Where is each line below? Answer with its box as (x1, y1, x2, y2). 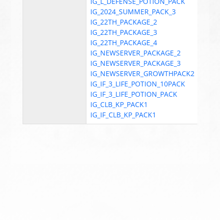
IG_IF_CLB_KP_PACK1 (90, 110, 157, 119)
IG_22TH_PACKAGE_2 (90, 17, 158, 27)
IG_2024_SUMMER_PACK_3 (90, 7, 176, 16)
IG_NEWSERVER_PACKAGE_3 (90, 58, 181, 68)
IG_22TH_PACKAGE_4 (90, 38, 158, 47)
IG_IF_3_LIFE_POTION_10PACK (90, 79, 186, 88)
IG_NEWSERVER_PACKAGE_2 (90, 48, 181, 57)
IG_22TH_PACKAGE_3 (90, 27, 158, 37)
